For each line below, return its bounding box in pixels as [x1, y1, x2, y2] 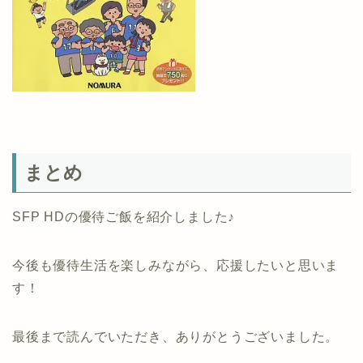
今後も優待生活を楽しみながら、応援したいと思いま [12, 258, 340, 272]
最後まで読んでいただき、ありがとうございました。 [12, 329, 340, 344]
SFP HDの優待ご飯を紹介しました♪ [12, 209, 236, 224]
